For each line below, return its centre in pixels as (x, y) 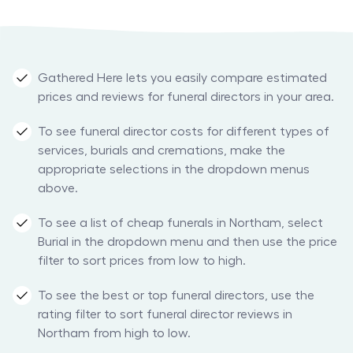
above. (58, 189)
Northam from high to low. (114, 334)
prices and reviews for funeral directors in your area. (186, 97)
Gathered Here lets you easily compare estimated (182, 78)
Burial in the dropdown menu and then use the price (188, 242)
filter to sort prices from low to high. (142, 261)
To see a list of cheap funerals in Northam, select (180, 223)
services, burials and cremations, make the (162, 151)
